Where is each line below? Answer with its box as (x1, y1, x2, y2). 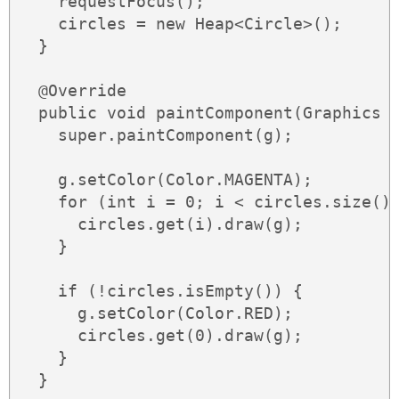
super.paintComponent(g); (19, 126, 293, 145)
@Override (19, 81, 126, 101)
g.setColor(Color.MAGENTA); (19, 170, 313, 190)
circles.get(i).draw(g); (19, 215, 303, 234)
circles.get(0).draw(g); (19, 326, 303, 346)
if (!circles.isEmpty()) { (19, 281, 303, 301)
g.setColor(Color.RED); (19, 304, 293, 323)
